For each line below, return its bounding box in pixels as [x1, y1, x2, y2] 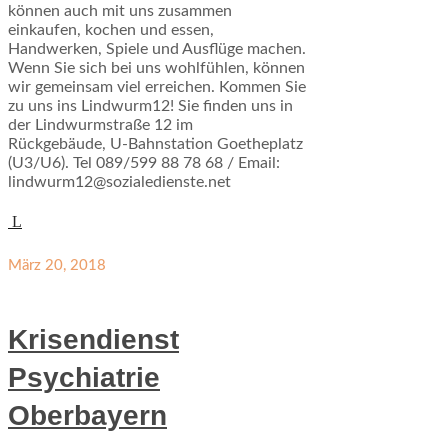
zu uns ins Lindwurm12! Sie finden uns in [8, 98, 293, 115]
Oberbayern [8, 400, 167, 432]
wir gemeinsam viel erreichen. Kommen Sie [8, 79, 306, 96]
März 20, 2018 [8, 258, 106, 274]
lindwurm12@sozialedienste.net [8, 174, 231, 191]
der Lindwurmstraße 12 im [8, 117, 193, 134]
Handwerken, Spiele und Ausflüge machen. [8, 41, 306, 58]
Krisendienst [8, 324, 179, 356]
